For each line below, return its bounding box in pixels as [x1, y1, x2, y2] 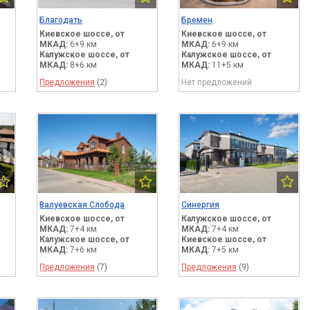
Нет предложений [181, 77, 253, 88]
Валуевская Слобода [39, 200, 125, 210]
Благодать [39, 15, 83, 26]
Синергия [181, 200, 220, 210]
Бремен [181, 15, 213, 26]
